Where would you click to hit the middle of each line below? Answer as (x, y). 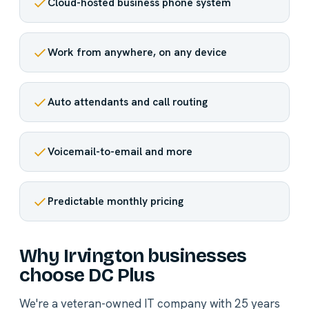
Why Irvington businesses (133, 256)
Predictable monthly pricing (116, 201)
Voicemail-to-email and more (120, 152)
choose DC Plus (87, 276)
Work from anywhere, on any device (137, 52)
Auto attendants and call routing (128, 102)
